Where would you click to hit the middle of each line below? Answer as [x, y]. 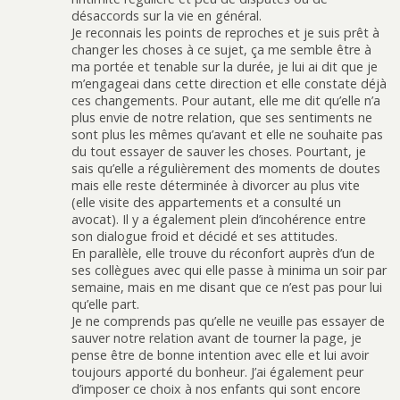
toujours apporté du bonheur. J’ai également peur [217, 371]
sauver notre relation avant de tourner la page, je [217, 337]
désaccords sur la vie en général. [167, 15]
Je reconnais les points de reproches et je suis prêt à [225, 32]
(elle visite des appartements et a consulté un [206, 202]
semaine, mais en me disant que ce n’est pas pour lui [227, 287]
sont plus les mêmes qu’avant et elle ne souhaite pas [227, 134]
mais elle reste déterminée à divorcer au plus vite [216, 185]
